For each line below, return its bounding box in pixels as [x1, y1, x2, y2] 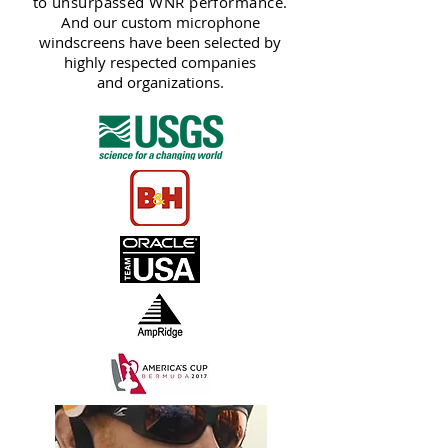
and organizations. [96, 72, 224, 93]
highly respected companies [64, 52, 256, 73]
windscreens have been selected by [39, 32, 281, 53]
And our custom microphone [60, 12, 260, 33]
